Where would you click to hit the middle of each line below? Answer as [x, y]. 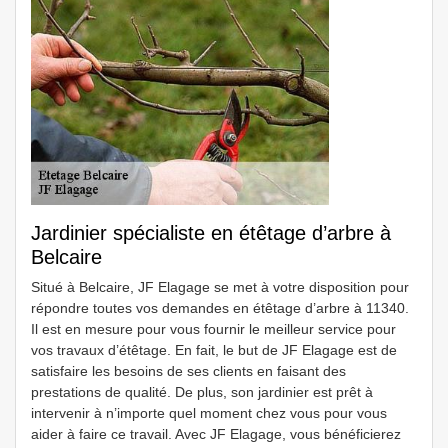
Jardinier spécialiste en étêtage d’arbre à [211, 233]
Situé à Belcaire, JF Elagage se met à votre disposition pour [220, 287]
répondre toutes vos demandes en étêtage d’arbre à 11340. [220, 308]
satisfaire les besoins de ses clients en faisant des [188, 371]
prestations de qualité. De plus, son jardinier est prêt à [202, 392]
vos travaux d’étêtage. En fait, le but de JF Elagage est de [214, 350]
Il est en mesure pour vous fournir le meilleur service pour [213, 329]
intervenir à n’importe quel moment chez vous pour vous [209, 413]
